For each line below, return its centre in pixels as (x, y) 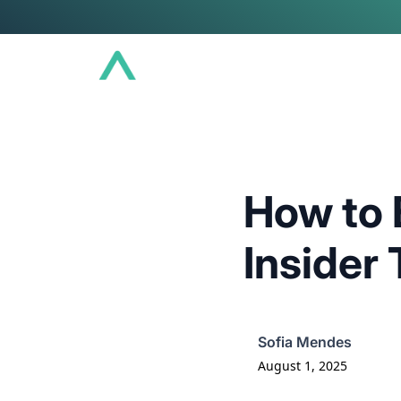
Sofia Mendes (305, 342)
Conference (182, 65)
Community (288, 65)
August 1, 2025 (303, 366)
